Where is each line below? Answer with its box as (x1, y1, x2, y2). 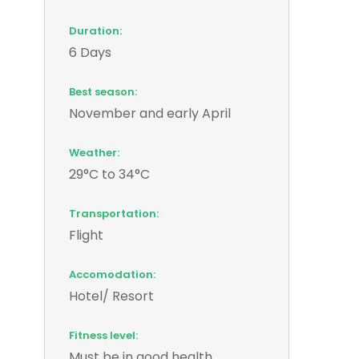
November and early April (69, 103, 231, 123)
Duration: (69, 22, 122, 38)
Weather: (69, 144, 119, 160)
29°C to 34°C (69, 164, 150, 184)
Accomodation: (69, 266, 155, 282)
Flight (69, 225, 103, 244)
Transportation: (69, 205, 159, 221)
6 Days (69, 42, 111, 62)
